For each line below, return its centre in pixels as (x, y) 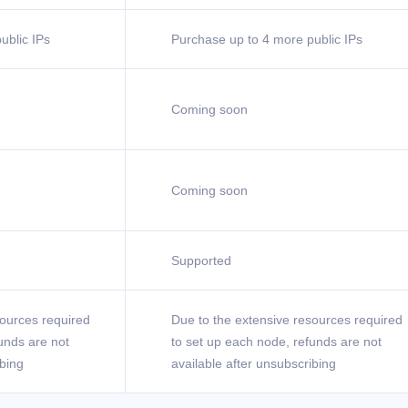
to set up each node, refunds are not (276, 342)
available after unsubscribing (254, 363)
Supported (201, 260)
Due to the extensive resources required (287, 320)
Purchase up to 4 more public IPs (267, 39)
